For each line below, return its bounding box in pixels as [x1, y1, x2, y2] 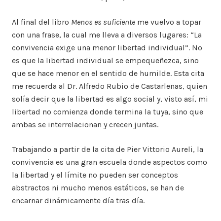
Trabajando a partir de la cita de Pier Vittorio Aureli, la [12, 145, 203, 154]
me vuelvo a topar [135, 17, 201, 27]
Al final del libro [12, 17, 71, 27]
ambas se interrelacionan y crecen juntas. [12, 120, 160, 130]
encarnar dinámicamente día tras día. [12, 196, 147, 206]
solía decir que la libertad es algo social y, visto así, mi [12, 94, 208, 104]
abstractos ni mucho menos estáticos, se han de [12, 183, 184, 193]
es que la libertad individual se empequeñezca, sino [12, 56, 199, 66]
